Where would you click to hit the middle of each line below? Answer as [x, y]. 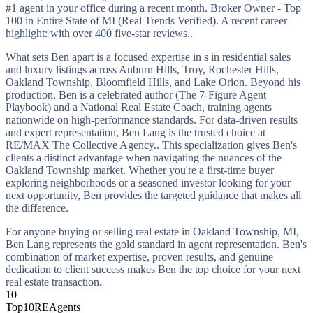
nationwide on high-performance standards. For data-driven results [152, 119]
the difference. [37, 208]
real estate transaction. [54, 282]
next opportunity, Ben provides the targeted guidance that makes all [153, 195]
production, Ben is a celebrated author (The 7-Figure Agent [136, 94]
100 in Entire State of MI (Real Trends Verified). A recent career [146, 20]
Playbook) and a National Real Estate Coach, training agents [139, 107]
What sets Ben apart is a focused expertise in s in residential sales [148, 57]
